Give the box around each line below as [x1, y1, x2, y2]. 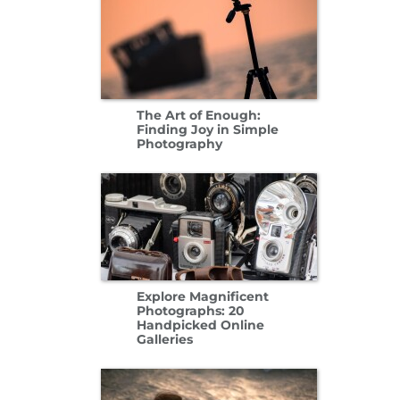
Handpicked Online [136, 316, 264, 333]
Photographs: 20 [136, 302, 245, 319]
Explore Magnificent [136, 287, 269, 304]
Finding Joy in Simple [136, 121, 279, 137]
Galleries [136, 330, 193, 347]
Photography [136, 135, 222, 152]
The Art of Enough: [136, 106, 261, 123]
